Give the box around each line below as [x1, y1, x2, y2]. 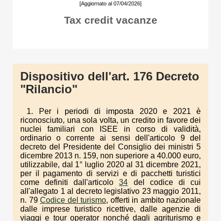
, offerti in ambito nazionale [106, 195, 201, 204]
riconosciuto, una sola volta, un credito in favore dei [20, 115, 201, 124]
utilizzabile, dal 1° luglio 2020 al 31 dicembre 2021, [20, 160, 201, 169]
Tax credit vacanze [64, 14, 157, 26]
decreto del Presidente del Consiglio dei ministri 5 [20, 142, 201, 151]
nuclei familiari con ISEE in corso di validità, [20, 124, 201, 133]
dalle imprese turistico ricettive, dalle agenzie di [20, 204, 201, 213]
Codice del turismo [40, 195, 106, 204]
